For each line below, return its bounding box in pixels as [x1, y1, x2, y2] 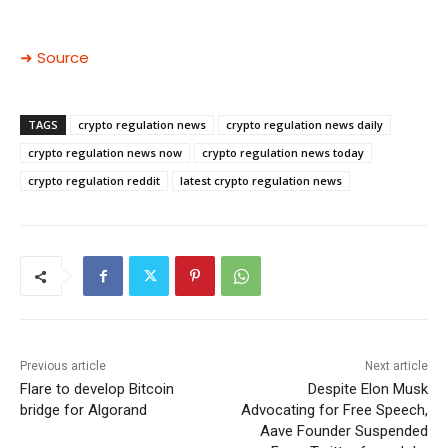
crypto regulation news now [28, 145, 182, 161]
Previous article [20, 359, 106, 374]
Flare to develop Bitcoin [20, 380, 174, 399]
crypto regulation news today [202, 145, 364, 161]
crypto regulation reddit [28, 173, 160, 189]
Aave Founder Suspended [259, 422, 428, 441]
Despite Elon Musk [307, 380, 428, 399]
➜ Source [20, 47, 89, 69]
